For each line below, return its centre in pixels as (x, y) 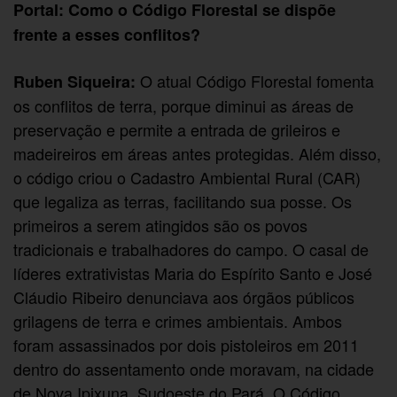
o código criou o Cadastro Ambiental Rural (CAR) (187, 177)
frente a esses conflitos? (107, 35)
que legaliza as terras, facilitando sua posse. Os (183, 201)
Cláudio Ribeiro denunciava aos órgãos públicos (184, 296)
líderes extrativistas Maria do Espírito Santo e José (193, 272)
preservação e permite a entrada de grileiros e (177, 129)
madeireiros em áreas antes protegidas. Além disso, (198, 153)
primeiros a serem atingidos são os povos (161, 225)
